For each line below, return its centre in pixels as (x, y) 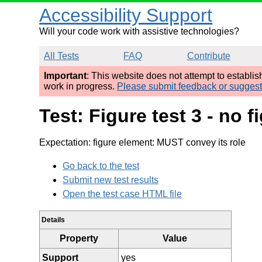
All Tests (62, 56)
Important (65, 76)
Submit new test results (111, 180)
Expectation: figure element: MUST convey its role (143, 142)
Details (54, 220)
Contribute (208, 56)
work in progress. (81, 86)
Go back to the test (101, 166)
